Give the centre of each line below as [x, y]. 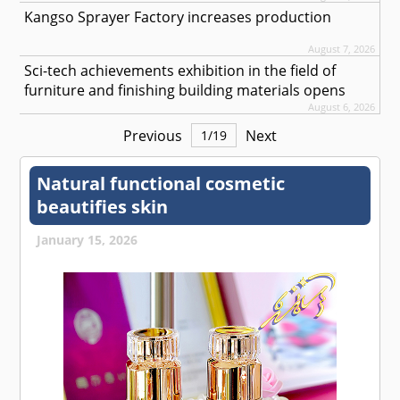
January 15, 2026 [87, 240]
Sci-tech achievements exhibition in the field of [180, 71]
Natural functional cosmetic [161, 184]
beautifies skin [103, 207]
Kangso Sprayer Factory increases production [178, 17]
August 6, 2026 [341, 107]
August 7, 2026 [341, 49]
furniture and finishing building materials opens [185, 91]
